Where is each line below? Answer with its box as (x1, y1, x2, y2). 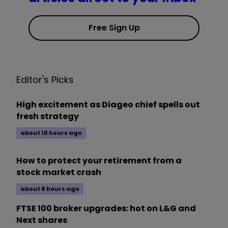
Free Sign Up (88, 22, 140, 34)
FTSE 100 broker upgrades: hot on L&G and (16, 203, 196, 215)
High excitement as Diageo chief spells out (16, 99, 200, 111)
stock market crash (16, 166, 101, 179)
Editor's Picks (16, 73, 74, 87)
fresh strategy (16, 110, 79, 123)
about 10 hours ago (20, 129, 82, 137)
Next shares (16, 214, 67, 226)
